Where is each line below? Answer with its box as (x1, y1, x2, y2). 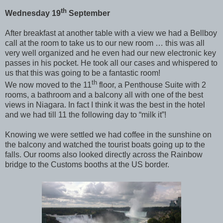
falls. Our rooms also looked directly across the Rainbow (5, 150, 203, 159)
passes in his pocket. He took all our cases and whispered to (5, 58, 218, 67)
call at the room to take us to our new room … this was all (5, 38, 205, 47)
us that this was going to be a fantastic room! (5, 68, 160, 77)
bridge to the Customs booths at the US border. (5, 160, 169, 169)
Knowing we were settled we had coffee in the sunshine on (5, 130, 212, 139)
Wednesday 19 (5, 8, 61, 17)
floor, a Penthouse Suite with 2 (97, 80, 206, 89)
